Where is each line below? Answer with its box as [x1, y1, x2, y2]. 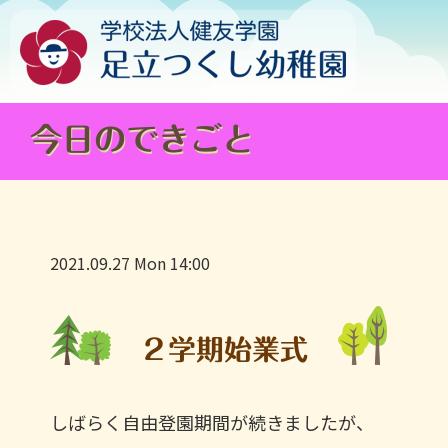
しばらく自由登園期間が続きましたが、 [50, 409, 374, 435]
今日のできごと [30, 123, 254, 155]
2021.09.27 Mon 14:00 [50, 251, 210, 275]
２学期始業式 [131, 335, 317, 363]
